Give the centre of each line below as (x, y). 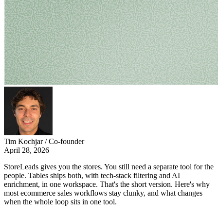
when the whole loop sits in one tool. (60, 201)
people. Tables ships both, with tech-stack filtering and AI (92, 175)
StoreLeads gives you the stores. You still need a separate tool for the (109, 166)
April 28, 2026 (27, 150)
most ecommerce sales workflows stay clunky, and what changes (103, 193)
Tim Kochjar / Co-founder (44, 141)
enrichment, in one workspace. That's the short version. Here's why (107, 184)
